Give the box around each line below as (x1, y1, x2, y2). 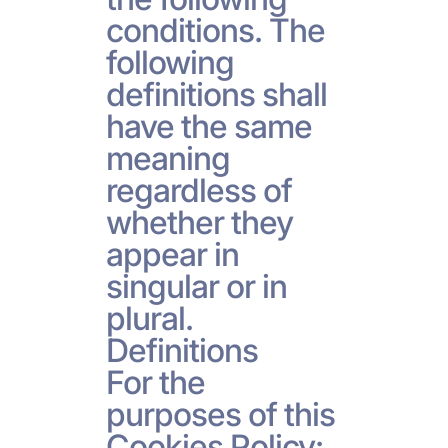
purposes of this (105, 394, 336, 434)
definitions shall (105, 74, 328, 114)
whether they (105, 202, 293, 242)
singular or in (105, 266, 288, 306)
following (105, 42, 234, 82)
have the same (105, 106, 313, 146)
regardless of (105, 170, 293, 210)
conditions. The (105, 10, 326, 50)
